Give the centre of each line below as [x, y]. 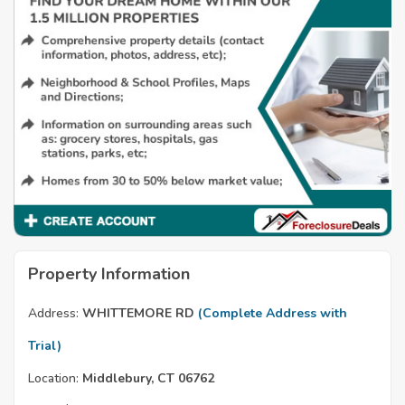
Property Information [109, 274]
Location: [53, 379]
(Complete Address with [273, 314]
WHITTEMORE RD [138, 314]
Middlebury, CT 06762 [146, 379]
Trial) [45, 346]
